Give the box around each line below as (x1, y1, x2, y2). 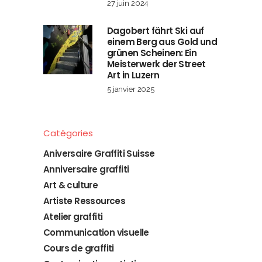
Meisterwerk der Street (107, 58, 206, 71)
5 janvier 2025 (107, 85, 154, 94)
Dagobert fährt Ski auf (107, 25, 204, 37)
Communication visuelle (43, 226, 149, 239)
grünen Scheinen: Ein (107, 47, 196, 60)
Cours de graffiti (43, 242, 114, 255)
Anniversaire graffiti (43, 163, 129, 176)
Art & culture (43, 179, 98, 192)
